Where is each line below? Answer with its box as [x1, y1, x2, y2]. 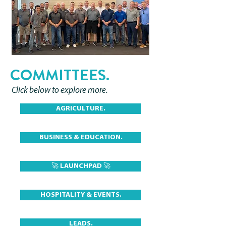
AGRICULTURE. [56, 105, 105, 112]
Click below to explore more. [12, 86, 108, 95]
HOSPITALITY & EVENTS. [40, 191, 122, 199]
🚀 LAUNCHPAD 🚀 [51, 162, 110, 170]
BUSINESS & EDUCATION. [39, 134, 123, 141]
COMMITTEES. [10, 65, 109, 86]
